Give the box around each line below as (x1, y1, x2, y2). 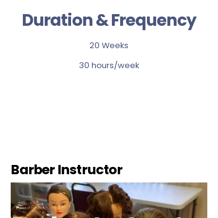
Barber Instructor (11, 160, 122, 179)
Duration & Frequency (21, 9, 197, 32)
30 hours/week (79, 59, 139, 71)
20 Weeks (90, 39, 128, 52)
